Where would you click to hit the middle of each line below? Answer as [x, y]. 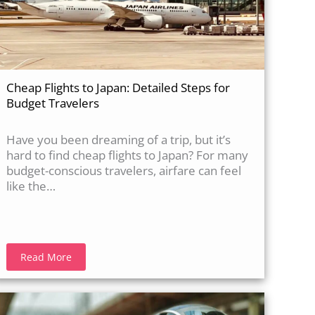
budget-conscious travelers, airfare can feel [124, 171]
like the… [31, 186]
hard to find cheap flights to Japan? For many [128, 155]
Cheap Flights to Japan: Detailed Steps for [118, 88]
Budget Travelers [53, 103]
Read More [46, 257]
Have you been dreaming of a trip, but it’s [119, 140]
